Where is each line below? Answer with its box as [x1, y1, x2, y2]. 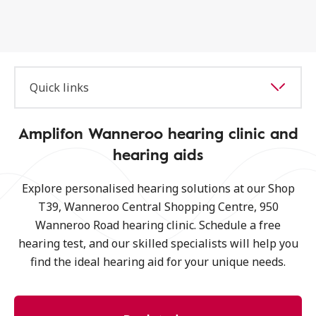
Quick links [30, 80, 89, 95]
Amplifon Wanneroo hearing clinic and [18, 121, 298, 145]
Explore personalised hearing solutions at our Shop [21, 181, 295, 196]
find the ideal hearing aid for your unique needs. [30, 254, 286, 269]
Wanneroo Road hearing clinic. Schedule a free [35, 217, 281, 233]
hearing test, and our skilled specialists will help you [18, 236, 298, 251]
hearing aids [113, 142, 203, 166]
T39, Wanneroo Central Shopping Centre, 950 [37, 199, 279, 214]
